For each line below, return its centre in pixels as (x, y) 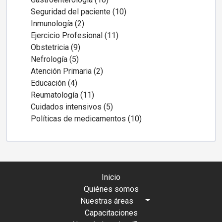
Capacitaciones (111, 213)
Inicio (111, 177)
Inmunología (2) (57, 23)
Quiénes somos (111, 189)
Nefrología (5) (55, 59)
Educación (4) (54, 83)
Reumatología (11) (62, 95)
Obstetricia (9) (55, 47)
